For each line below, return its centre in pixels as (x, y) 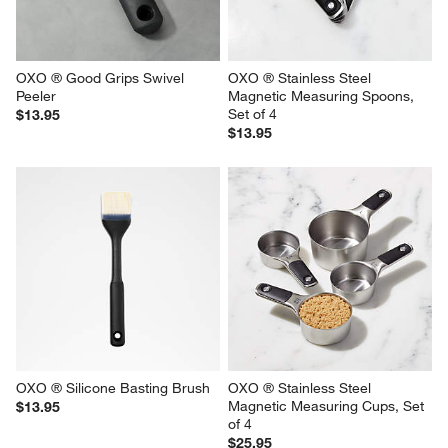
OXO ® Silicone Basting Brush (113, 387)
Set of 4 (252, 113)
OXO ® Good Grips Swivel (102, 77)
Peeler (36, 95)
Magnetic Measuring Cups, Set (328, 405)
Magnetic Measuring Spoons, (323, 95)
